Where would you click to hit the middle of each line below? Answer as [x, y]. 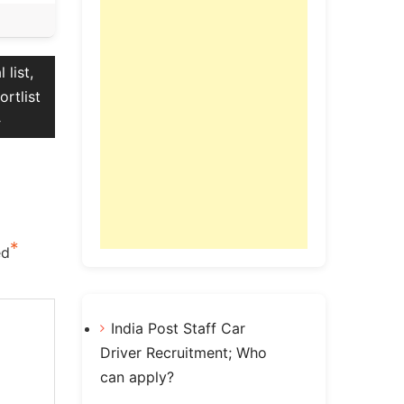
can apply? [137, 377]
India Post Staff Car [178, 329]
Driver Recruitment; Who [184, 353]
